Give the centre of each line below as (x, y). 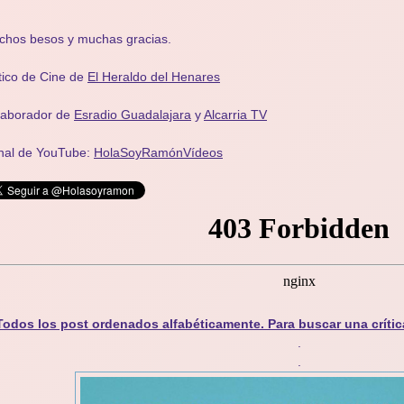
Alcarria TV (235, 115)
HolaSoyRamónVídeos (158, 152)
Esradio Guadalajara (133, 115)
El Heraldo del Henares (154, 77)
